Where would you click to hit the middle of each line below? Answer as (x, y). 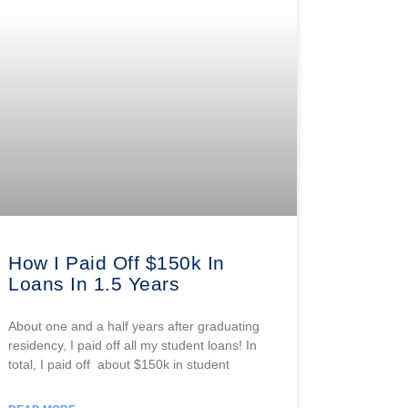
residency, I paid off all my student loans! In (133, 345)
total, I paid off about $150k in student (119, 364)
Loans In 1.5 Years (94, 283)
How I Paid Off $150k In (117, 262)
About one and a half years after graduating (134, 326)
